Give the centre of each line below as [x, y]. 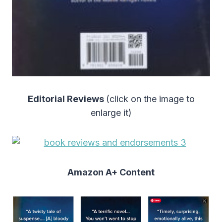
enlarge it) [111, 113]
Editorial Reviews [67, 99]
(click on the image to [150, 99]
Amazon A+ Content [111, 172]
